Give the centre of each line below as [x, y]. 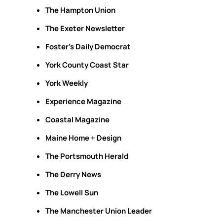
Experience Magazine [83, 101]
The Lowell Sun [72, 193]
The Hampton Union [80, 10]
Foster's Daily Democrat [88, 47]
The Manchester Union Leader [99, 211]
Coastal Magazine [77, 120]
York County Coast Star [87, 65]
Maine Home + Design [83, 138]
